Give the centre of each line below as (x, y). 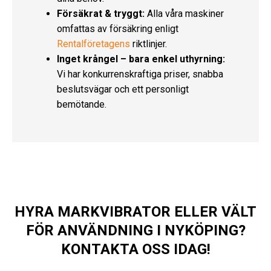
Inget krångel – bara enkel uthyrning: (141, 59)
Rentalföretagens (93, 44)
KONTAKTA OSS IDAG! (135, 249)
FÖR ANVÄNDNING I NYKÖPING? (135, 230)
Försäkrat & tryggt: (101, 13)
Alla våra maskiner (184, 13)
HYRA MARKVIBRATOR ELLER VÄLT (135, 211)
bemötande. (82, 104)
